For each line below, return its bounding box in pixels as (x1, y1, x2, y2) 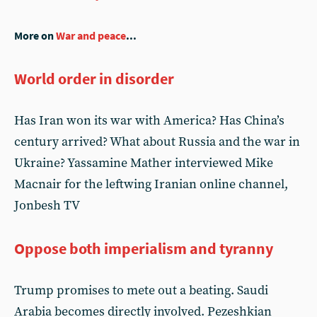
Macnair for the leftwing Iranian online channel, (14, 175, 288, 192)
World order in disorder (14, 68, 174, 88)
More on (14, 28, 56, 42)
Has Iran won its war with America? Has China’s (14, 112, 284, 129)
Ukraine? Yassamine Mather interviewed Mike (14, 154, 273, 171)
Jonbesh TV (14, 197, 80, 214)
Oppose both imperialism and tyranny (14, 238, 273, 258)
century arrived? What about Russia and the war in (14, 133, 300, 150)
